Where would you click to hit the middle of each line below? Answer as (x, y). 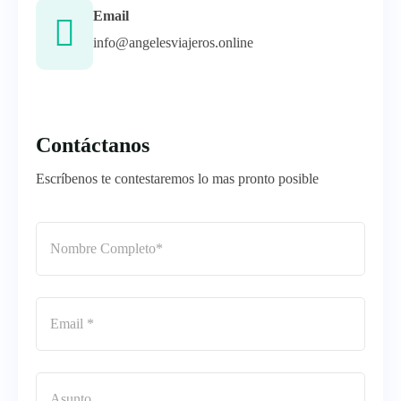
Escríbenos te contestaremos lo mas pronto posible (177, 179)
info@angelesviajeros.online (173, 42)
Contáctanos (93, 145)
